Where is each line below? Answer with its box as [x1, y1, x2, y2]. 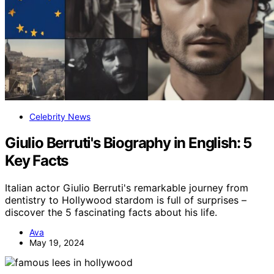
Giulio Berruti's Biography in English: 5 [5, 133, 251, 152]
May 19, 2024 [29, 237, 84, 248]
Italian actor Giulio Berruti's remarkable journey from [5, 181, 248, 194]
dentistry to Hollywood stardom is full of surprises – [5, 193, 246, 206]
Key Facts [5, 151, 68, 169]
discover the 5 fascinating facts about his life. [5, 206, 217, 218]
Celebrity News [29, 111, 91, 122]
